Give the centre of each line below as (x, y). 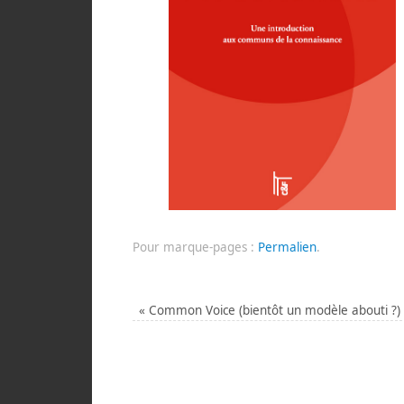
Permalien (287, 247)
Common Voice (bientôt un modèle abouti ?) (273, 310)
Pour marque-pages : (195, 247)
